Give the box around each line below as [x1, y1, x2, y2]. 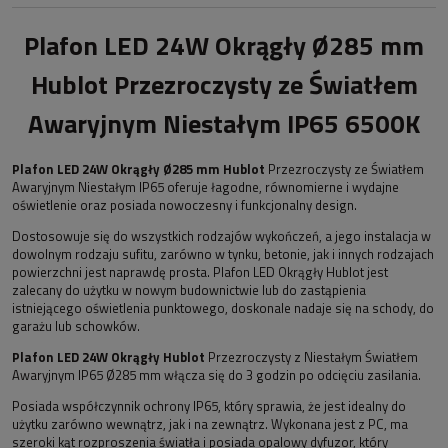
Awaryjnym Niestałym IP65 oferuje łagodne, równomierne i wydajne [12, 177, 399, 198]
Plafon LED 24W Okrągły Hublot [12, 347, 205, 368]
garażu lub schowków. [12, 316, 140, 337]
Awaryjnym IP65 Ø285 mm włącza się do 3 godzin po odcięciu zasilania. [12, 365, 421, 386]
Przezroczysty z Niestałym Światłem [205, 347, 418, 368]
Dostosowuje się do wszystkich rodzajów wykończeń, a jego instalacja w [12, 226, 431, 247]
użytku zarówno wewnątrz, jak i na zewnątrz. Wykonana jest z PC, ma [12, 414, 408, 435]
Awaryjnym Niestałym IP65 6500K [28, 103, 420, 143]
